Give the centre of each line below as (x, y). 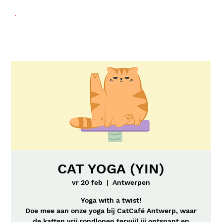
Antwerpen (131, 182)
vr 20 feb (87, 182)
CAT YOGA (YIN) (111, 169)
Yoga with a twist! (111, 200)
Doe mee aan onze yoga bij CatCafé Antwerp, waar (111, 211)
